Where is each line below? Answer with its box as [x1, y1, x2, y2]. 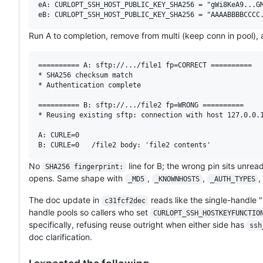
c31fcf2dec [104, 196, 146, 205]
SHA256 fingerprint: [45, 162, 123, 171]
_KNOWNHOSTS [154, 174, 200, 183]
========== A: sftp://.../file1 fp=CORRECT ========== [38, 60, 252, 69]
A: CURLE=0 [38, 130, 79, 139]
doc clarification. [29, 231, 92, 242]
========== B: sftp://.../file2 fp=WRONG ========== [38, 100, 244, 109]
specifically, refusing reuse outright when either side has [29, 219, 247, 230]
